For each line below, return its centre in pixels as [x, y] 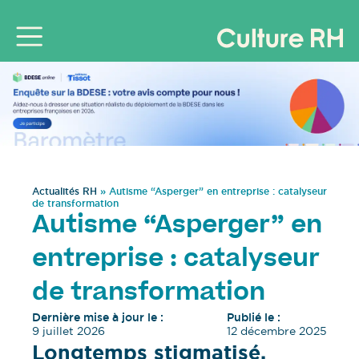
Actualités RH [65, 192]
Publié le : [253, 318]
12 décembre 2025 [276, 331]
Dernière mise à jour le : [98, 318]
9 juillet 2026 [69, 331]
